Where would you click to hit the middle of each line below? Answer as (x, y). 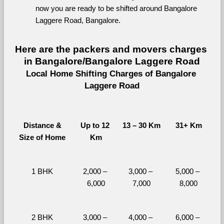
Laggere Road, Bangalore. (78, 20)
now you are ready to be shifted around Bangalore (116, 8)
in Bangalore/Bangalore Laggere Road (112, 61)
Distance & (42, 125)
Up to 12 (95, 125)
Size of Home (42, 137)
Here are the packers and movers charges (111, 49)
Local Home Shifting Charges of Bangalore (111, 73)
